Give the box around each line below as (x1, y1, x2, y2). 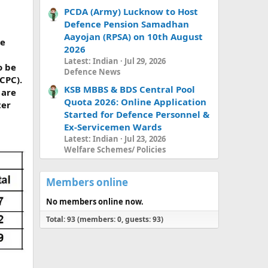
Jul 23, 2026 (124, 133, 166, 144)
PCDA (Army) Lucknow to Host (64, 5, 198, 18)
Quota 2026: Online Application (64, 95, 206, 108)
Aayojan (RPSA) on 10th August (64, 31, 203, 43)
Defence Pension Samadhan (64, 18, 189, 31)
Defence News (64, 66, 120, 78)
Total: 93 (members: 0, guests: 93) (46, 214, 163, 224)
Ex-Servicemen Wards (64, 120, 162, 133)
